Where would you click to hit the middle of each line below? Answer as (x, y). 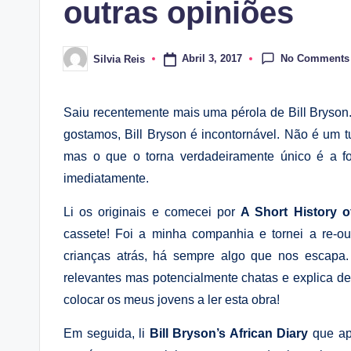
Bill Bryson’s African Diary (229, 333)
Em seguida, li (105, 333)
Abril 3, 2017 (212, 59)
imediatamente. (106, 178)
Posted (80, 63)
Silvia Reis (119, 59)
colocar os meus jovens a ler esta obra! (172, 300)
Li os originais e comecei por (150, 212)
